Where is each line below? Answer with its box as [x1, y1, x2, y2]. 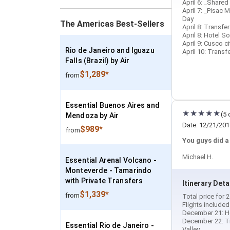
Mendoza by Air [66, 111, 119, 120]
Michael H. [182, 153, 213, 161]
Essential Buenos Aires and [66, 101, 160, 109]
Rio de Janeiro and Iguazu [65, 46, 155, 54]
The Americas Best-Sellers [60, 19, 164, 29]
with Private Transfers [65, 177, 143, 185]
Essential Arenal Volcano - [65, 156, 157, 164]
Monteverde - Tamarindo [65, 166, 152, 175]
